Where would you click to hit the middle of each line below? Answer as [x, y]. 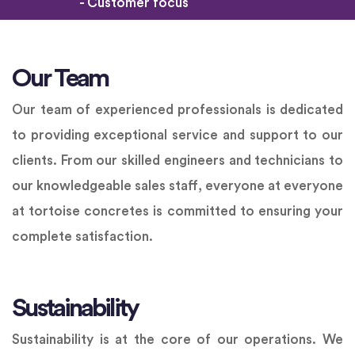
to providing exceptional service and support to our [177, 136]
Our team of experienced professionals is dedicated [177, 110]
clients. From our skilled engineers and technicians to [177, 161]
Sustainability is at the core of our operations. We [177, 340]
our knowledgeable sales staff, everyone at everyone [177, 186]
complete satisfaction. [82, 237]
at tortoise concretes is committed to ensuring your [177, 212]
